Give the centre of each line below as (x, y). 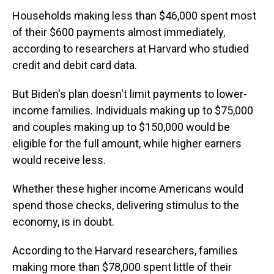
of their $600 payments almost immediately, (119, 32)
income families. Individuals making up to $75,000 (133, 110)
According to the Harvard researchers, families (125, 250)
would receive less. (59, 160)
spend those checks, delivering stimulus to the (126, 205)
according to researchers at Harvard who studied (131, 49)
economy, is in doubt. (63, 222)
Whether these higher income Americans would (128, 189)
